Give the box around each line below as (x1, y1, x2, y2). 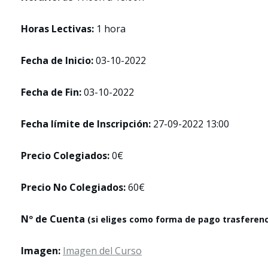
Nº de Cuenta (21, 212, 87, 226)
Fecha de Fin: (21, 86, 84, 99)
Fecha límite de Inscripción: (21, 117, 153, 130)
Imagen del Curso (63, 244, 142, 257)
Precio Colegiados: (21, 149, 109, 162)
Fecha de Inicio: (21, 54, 96, 67)
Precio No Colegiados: (21, 181, 126, 194)
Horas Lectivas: (21, 22, 96, 35)
